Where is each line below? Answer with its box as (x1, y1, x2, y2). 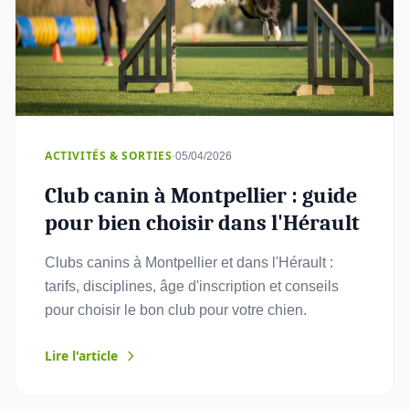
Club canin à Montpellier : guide (45, 182, 357, 208)
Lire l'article (45, 346, 118, 364)
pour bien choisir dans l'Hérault (45, 209, 360, 236)
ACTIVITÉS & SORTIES (45, 147, 173, 163)
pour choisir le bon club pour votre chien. (45, 301, 307, 318)
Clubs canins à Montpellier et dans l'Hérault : (45, 254, 333, 270)
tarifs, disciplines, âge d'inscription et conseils (45, 278, 339, 294)
